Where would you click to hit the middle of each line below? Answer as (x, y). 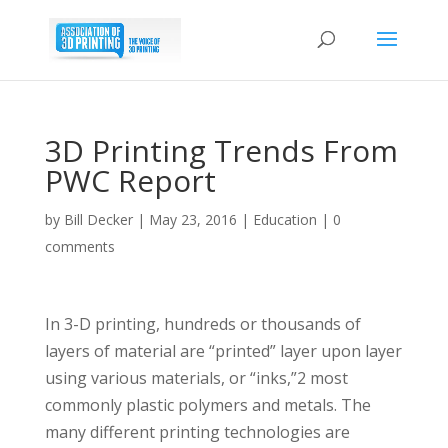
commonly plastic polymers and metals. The (207, 405)
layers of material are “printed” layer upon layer (223, 351)
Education (284, 219)
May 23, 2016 (192, 219)
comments (79, 246)
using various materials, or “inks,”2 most (196, 378)
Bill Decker (98, 219)
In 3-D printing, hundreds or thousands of (202, 324)
